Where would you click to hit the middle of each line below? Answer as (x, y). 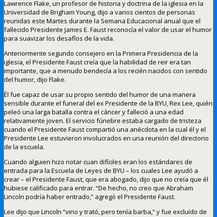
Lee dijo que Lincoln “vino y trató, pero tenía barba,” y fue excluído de (105, 211)
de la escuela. (24, 147)
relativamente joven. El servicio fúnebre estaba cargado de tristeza (103, 120)
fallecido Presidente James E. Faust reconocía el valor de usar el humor (108, 29)
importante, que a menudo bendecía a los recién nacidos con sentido (106, 70)
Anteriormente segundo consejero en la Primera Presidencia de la (101, 53)
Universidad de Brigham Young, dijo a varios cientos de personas (100, 12)
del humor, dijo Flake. (35, 79)
